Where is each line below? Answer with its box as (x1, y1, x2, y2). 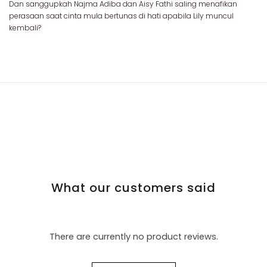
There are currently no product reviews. (49, 231, 218, 243)
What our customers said (51, 179, 216, 196)
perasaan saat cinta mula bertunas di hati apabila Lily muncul (9, 11, 234, 21)
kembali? (9, 23, 41, 33)
